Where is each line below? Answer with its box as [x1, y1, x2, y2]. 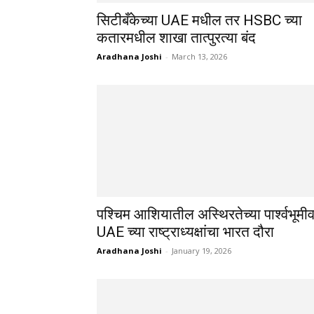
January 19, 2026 [172, 245, 231, 256]
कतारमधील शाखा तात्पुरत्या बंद [97, 29, 256, 46]
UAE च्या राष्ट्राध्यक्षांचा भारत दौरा [97, 223, 274, 240]
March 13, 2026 [172, 50, 227, 62]
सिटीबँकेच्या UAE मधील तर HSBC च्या [97, 11, 302, 29]
